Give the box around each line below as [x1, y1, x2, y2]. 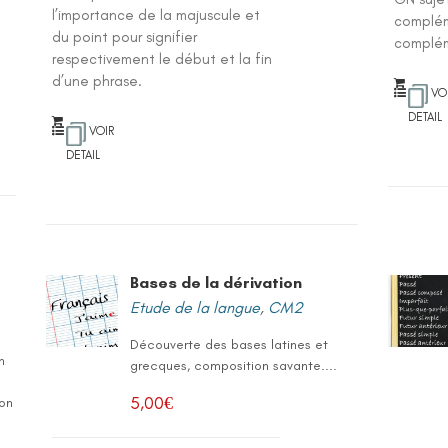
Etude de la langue [130, 298, 261, 317]
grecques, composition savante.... [130, 357, 338, 374]
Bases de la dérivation [130, 273, 303, 292]
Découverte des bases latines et [130, 336, 329, 353]
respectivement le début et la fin [52, 50, 273, 68]
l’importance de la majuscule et [52, 6, 261, 24]
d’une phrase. [52, 72, 143, 90]
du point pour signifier [52, 28, 198, 46]
